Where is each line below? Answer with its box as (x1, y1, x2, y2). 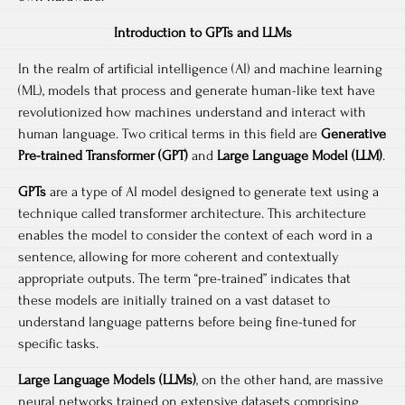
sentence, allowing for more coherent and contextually (18, 249, 339, 265)
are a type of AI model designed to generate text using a (46, 184, 379, 200)
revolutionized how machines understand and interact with (18, 104, 366, 120)
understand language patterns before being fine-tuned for (18, 314, 356, 330)
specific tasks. (18, 335, 99, 352)
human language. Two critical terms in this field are (18, 126, 321, 142)
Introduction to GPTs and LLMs (113, 24, 292, 41)
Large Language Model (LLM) (217, 147, 382, 164)
